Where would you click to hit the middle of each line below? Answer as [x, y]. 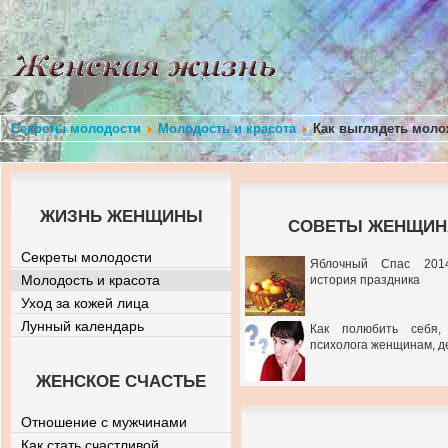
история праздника [365, 280]
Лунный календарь [82, 326]
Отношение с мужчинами [104, 422]
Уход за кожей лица [85, 303]
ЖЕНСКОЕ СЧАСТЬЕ [121, 381]
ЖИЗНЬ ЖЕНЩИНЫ [121, 216]
